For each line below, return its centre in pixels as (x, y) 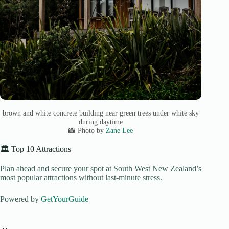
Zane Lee (120, 130)
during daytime (101, 121)
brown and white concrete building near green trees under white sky (101, 113)
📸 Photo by (87, 130)
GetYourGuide (65, 199)
